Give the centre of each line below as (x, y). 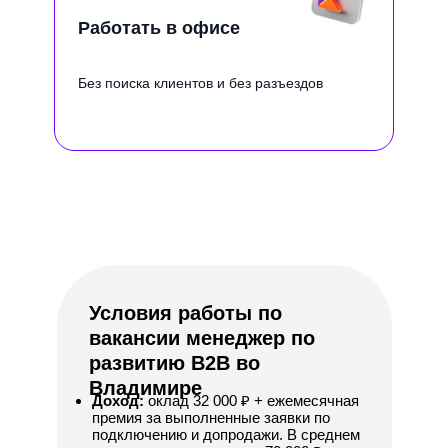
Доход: (120, 400)
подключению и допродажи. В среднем (226, 434)
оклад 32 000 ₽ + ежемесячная (253, 400)
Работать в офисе (159, 28)
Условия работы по (185, 313)
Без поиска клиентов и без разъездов (200, 83)
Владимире (145, 388)
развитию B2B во (174, 363)
